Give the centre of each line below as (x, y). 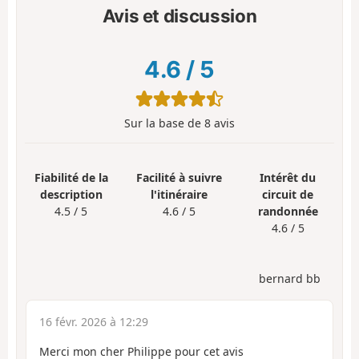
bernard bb (290, 279)
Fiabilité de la (71, 177)
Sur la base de (164, 123)
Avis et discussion (179, 16)
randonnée (288, 211)
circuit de (288, 194)
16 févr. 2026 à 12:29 (94, 322)
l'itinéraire (179, 194)
